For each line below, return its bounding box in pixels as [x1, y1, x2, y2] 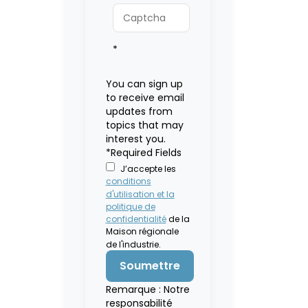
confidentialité [105, 213, 166, 225]
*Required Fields [105, 146, 181, 159]
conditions [105, 175, 151, 188]
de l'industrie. [105, 238, 165, 250]
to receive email [105, 91, 184, 104]
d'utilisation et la [105, 188, 175, 200]
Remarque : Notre [105, 282, 190, 296]
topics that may [105, 118, 184, 132]
